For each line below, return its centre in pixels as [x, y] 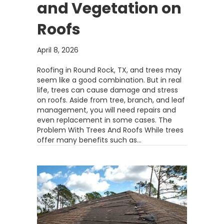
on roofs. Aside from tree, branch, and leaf [111, 100]
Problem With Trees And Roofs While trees [110, 130]
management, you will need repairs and [106, 110]
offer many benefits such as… [89, 140]
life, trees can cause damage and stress [107, 90]
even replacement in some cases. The [104, 120]
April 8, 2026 [58, 50]
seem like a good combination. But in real [109, 80]
